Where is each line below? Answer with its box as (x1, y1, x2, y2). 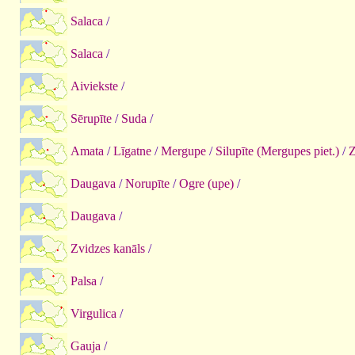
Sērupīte (71, 111, 112, 125)
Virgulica (71, 306, 116, 320)
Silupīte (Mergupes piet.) (216, 143, 339, 158)
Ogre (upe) (179, 176, 234, 190)
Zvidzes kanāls (71, 241, 145, 255)
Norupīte (125, 176, 170, 190)
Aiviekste (71, 78, 118, 93)
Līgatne (113, 143, 151, 158)
